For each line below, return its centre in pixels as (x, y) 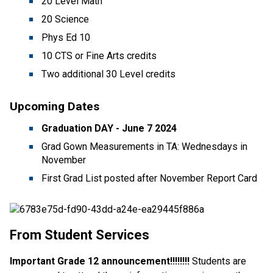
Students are (219, 261)
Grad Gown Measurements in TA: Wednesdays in (144, 146)
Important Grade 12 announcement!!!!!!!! (101, 261)
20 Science (65, 19)
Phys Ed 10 (66, 37)
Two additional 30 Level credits (108, 74)
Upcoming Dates (55, 106)
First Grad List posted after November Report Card (149, 178)
